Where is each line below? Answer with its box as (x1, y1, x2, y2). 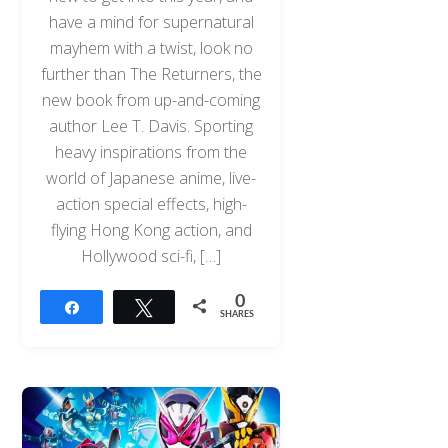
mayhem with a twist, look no (49, 37, 253, 60)
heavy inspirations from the (55, 141, 248, 164)
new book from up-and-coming (42, 89, 261, 112)
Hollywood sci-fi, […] (81, 245, 222, 268)
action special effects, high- (55, 193, 247, 216)
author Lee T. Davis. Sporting (49, 115, 254, 138)
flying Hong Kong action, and (50, 219, 252, 242)
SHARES (220, 310, 255, 320)
